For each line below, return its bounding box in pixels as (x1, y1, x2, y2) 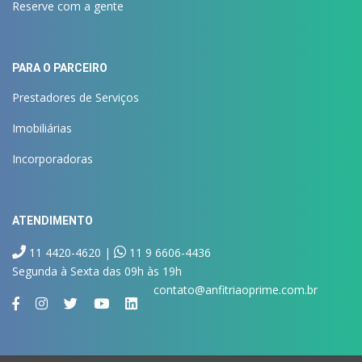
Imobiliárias (12, 120, 72, 136)
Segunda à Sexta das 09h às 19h (12, 263, 182, 279)
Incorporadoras (12, 150, 93, 166)
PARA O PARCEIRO (12, 61, 107, 74)
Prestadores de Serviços (12, 89, 139, 105)
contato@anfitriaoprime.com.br (154, 281, 318, 297)
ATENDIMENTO (12, 213, 93, 227)
